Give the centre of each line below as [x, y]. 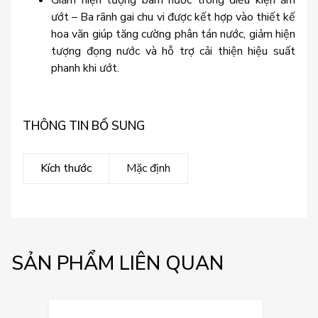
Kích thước [66, 169]
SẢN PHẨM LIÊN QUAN [117, 264]
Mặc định [148, 169]
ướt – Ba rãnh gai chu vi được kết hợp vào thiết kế [173, 17]
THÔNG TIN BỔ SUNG [84, 126]
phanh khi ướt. [85, 68]
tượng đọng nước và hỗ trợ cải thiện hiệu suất [173, 51]
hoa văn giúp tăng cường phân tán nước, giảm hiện [173, 34]
